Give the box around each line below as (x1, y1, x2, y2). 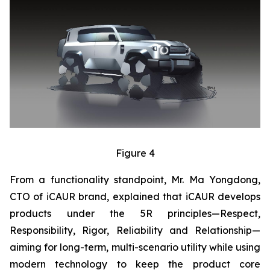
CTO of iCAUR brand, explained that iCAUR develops (10, 190, 260, 202)
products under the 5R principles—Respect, (10, 207, 260, 219)
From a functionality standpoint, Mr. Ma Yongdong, (10, 173, 260, 186)
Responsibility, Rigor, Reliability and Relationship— (10, 224, 260, 236)
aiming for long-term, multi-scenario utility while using (10, 240, 260, 253)
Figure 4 (115, 146, 155, 159)
